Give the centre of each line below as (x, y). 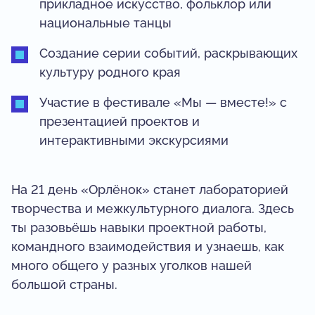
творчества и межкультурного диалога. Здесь (153, 209)
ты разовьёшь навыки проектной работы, (139, 228)
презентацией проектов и (120, 122)
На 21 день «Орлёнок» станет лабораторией (150, 190)
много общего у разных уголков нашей (131, 266)
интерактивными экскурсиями (134, 141)
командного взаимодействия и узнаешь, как (148, 247)
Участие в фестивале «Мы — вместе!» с (163, 103)
